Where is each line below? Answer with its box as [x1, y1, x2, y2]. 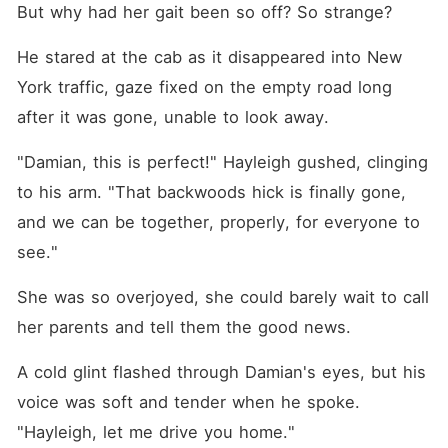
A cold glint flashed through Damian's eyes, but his [16, 362, 426, 382]
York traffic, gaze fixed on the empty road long [16, 77, 392, 97]
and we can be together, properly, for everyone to [16, 212, 420, 232]
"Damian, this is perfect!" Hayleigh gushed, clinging [16, 152, 428, 172]
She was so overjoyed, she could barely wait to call [16, 287, 429, 307]
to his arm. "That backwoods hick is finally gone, [16, 182, 406, 202]
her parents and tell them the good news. [16, 317, 351, 337]
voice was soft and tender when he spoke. [16, 392, 360, 412]
